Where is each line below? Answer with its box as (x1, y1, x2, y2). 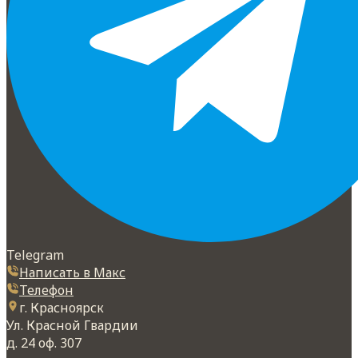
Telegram (6, 246, 64, 265)
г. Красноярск (19, 299, 104, 317)
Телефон (19, 281, 74, 300)
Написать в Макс (19, 264, 125, 282)
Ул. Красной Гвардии (6, 316, 138, 335)
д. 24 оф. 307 (6, 334, 82, 352)
